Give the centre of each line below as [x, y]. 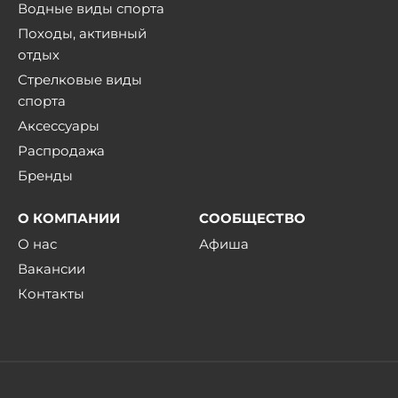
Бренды [45, 175]
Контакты [51, 294]
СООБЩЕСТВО [252, 218]
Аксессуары [59, 126]
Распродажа [61, 151]
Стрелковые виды [80, 80]
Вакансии [52, 269]
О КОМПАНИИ [69, 218]
